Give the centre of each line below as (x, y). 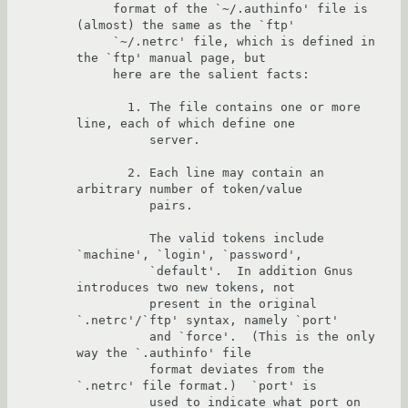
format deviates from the (113, 370)
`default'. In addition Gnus (113, 271)
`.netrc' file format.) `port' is (197, 386)
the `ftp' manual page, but (171, 58)
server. (113, 140)
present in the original (113, 304)
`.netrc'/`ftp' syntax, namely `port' (208, 321)
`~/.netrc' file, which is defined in (95, 42)
